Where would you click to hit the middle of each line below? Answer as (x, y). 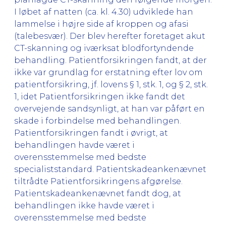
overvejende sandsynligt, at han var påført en (109, 108)
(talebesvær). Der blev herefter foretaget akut (110, 36)
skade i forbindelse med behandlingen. (98, 121)
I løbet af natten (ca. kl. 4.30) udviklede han (104, 12)
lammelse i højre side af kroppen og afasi (101, 24)
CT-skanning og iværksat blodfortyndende (104, 48)
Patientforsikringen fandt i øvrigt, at (91, 133)
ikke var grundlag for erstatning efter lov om (108, 72)
